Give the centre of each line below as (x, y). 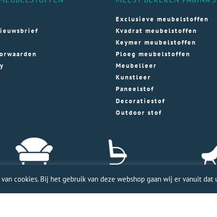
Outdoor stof (139, 112)
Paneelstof (135, 89)
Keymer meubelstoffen (156, 43)
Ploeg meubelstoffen (153, 54)
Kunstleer (133, 77)
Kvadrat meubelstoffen (156, 31)
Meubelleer (136, 66)
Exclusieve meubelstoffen (162, 19)
